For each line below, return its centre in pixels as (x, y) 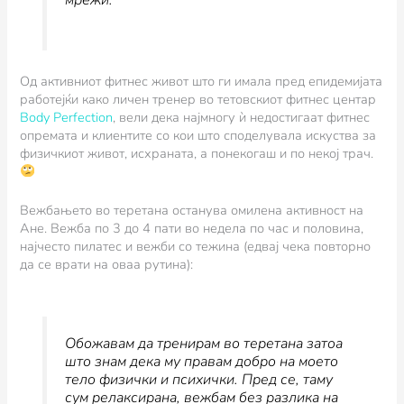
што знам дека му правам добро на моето (201, 361)
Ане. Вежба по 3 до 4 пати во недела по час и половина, (192, 229)
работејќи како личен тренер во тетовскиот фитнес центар (198, 99)
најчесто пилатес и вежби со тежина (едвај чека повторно (196, 247)
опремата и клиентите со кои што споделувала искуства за (198, 135)
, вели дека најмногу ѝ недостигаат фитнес (242, 117)
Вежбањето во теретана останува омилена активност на (192, 211)
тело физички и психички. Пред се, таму (198, 379)
